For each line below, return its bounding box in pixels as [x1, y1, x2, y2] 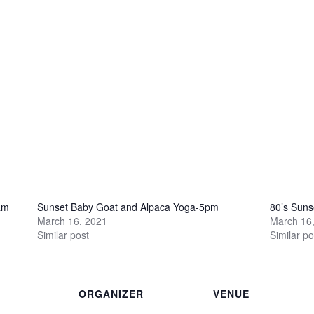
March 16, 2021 [36, 213, 107, 228]
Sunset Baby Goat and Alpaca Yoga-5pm [36, 199, 219, 214]
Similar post [36, 227, 89, 242]
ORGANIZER [78, 286, 144, 301]
